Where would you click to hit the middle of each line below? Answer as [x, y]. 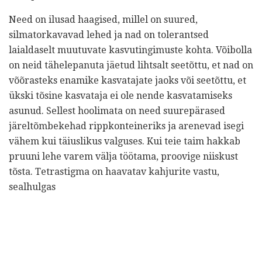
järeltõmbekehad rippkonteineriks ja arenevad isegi [126, 126]
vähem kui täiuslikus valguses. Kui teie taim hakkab [125, 141]
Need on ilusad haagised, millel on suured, [103, 19]
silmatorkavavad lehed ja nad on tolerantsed [109, 35]
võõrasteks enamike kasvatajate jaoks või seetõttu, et [127, 80]
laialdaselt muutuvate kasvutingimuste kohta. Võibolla [130, 50]
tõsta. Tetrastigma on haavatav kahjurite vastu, [114, 171]
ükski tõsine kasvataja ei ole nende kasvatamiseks [120, 95]
